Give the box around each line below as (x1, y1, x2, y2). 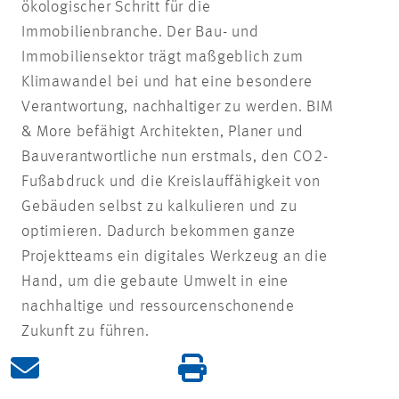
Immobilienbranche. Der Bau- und (21, 23, 259, 40)
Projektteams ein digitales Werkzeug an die (21, 248, 328, 265)
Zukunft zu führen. (21, 322, 150, 339)
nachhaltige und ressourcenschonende (21, 297, 295, 314)
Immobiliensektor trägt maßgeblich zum (21, 48, 304, 65)
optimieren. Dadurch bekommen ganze (21, 223, 297, 240)
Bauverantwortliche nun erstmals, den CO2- (21, 148, 329, 165)
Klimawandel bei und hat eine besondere (21, 73, 313, 90)
